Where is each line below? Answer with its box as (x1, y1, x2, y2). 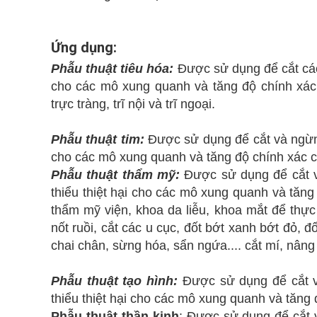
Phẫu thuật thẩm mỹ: (51, 168, 185, 182)
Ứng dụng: (51, 39, 117, 56)
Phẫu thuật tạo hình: (51, 274, 183, 288)
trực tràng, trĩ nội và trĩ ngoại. (51, 97, 219, 111)
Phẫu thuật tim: (51, 132, 144, 146)
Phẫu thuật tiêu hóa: (51, 62, 174, 76)
